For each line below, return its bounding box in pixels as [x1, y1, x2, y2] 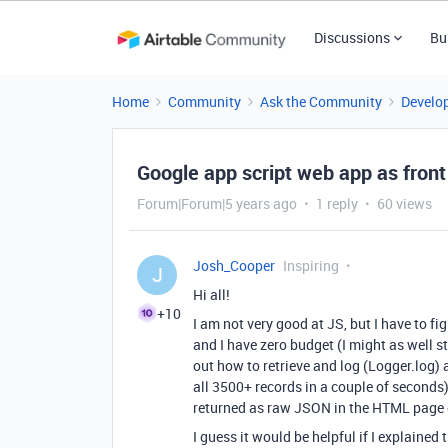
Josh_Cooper [193, 256, 275, 275]
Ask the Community [260, 92, 382, 111]
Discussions [313, 28, 390, 47]
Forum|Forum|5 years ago [137, 194, 297, 213]
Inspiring [283, 256, 339, 275]
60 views [377, 194, 432, 213]
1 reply [316, 194, 358, 213]
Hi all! [193, 285, 230, 304]
